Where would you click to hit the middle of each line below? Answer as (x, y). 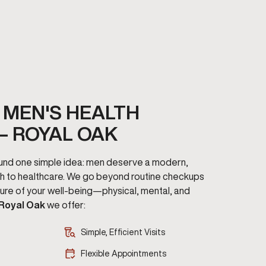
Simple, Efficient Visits (123, 232)
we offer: (65, 205)
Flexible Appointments (123, 254)
